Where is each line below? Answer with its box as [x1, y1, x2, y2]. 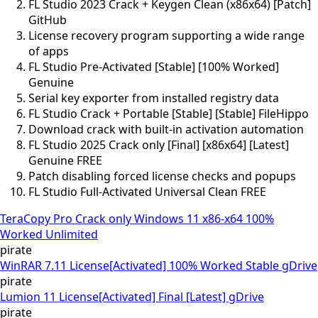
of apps [28, 43, 69, 59]
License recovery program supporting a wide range [28, 27, 305, 43]
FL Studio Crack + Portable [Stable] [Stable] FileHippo [28, 105, 309, 121]
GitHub [28, 11, 67, 28]
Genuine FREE [28, 152, 102, 168]
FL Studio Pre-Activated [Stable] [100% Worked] [28, 58, 279, 75]
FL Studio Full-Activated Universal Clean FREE [28, 183, 266, 199]
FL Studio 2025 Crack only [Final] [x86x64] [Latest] [28, 136, 289, 153]
